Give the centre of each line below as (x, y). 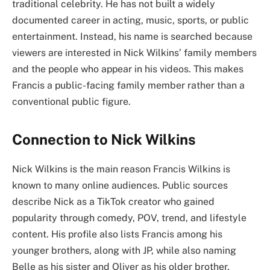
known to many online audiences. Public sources (120, 186)
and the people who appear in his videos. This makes (128, 69)
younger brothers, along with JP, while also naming (124, 251)
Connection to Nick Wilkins (104, 140)
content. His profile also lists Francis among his (117, 234)
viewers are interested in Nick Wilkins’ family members (134, 53)
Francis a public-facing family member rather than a (128, 86)
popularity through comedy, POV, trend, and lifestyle (129, 218)
